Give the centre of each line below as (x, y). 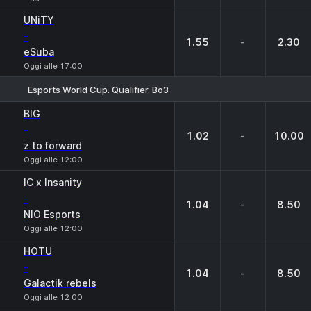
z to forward (53, 145)
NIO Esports (52, 214)
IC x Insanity (53, 182)
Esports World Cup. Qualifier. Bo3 (98, 89)
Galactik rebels (60, 283)
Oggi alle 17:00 (53, 66)
